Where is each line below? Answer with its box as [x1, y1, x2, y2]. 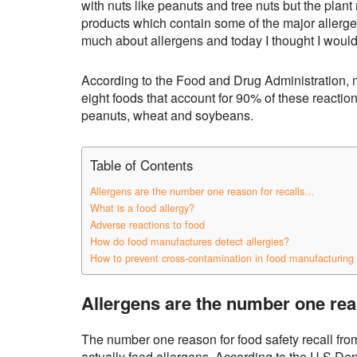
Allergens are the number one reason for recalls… [90, 184, 315, 199]
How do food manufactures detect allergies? [90, 234, 289, 249]
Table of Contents [90, 155, 193, 175]
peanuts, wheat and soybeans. [81, 106, 253, 125]
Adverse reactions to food [90, 218, 205, 233]
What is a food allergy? [90, 201, 194, 216]
